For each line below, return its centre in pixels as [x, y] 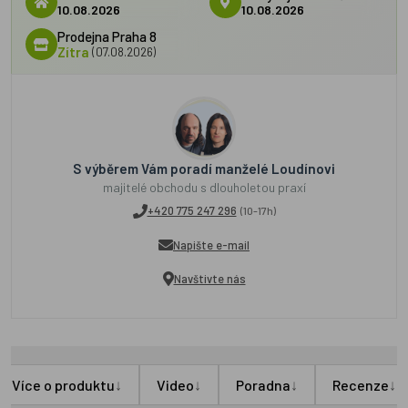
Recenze [361, 385]
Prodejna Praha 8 [107, 36]
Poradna [263, 385]
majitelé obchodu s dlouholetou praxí [204, 187]
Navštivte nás [209, 278]
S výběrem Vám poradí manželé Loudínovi [204, 168]
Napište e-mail [211, 245]
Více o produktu [63, 385]
